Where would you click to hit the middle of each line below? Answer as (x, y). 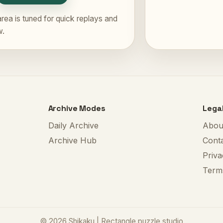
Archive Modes (77, 109)
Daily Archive (73, 126)
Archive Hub (72, 141)
